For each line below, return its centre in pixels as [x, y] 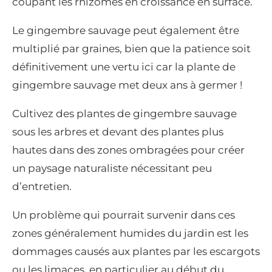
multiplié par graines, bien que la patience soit [131, 48]
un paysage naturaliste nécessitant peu [112, 168]
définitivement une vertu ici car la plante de [124, 66]
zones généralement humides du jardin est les [130, 233]
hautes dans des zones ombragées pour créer [128, 150]
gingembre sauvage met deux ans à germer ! [127, 85]
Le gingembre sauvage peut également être [126, 30]
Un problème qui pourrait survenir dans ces [124, 215]
